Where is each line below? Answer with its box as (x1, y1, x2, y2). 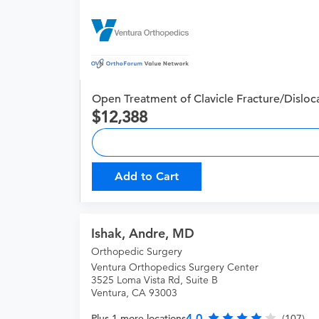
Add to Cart (115, 169, 179, 184)
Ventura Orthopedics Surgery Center (91, 261, 258, 274)
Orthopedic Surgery (91, 245, 182, 258)
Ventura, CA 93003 (91, 286, 177, 300)
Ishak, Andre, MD (91, 225, 194, 242)
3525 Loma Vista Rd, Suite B (91, 273, 218, 287)
